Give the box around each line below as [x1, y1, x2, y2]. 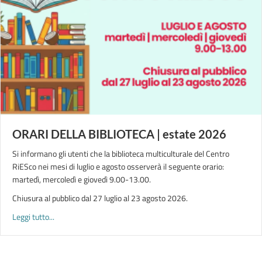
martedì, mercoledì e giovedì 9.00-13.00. [12, 173, 151, 185]
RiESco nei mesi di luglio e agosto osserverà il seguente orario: [12, 160, 224, 173]
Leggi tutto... [12, 211, 54, 223]
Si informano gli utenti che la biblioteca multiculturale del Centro [12, 147, 229, 160]
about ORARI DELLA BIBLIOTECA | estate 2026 [54, 210, 213, 222]
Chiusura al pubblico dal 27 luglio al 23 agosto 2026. [12, 192, 188, 204]
